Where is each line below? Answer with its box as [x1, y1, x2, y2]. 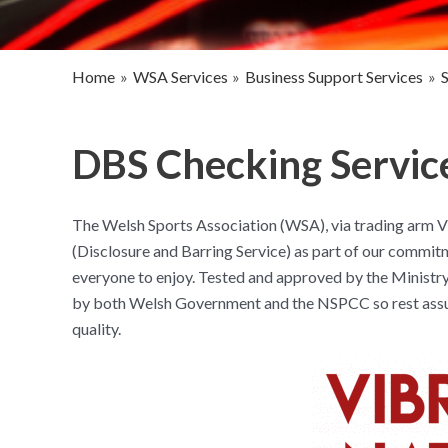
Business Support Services [245, 67, 424, 87]
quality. [72, 319, 121, 339]
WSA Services [132, 67, 228, 87]
